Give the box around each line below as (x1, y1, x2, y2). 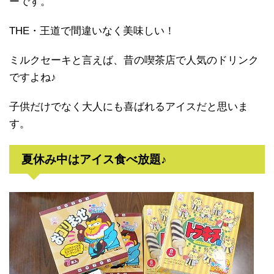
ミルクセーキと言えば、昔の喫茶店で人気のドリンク (9, 54, 259, 67)
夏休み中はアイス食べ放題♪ (21, 153, 167, 166)
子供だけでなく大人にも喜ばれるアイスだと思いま (9, 101, 248, 113)
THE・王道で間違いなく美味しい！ (9, 25, 175, 37)
